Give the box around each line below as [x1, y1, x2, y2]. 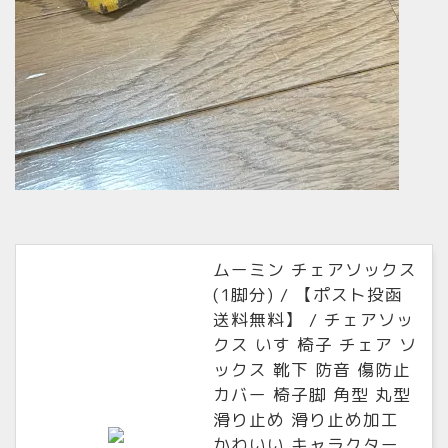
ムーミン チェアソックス [213, 257, 417, 281]
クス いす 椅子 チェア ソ [213, 332, 417, 356]
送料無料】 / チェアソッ [213, 307, 414, 331]
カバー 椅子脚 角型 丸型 [213, 382, 411, 406]
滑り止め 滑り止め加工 [213, 407, 399, 431]
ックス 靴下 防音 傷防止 [213, 357, 411, 381]
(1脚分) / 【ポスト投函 [213, 282, 403, 306]
